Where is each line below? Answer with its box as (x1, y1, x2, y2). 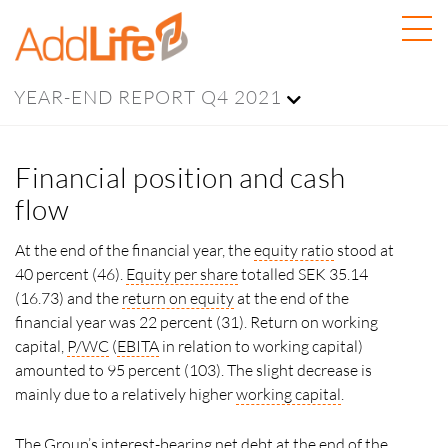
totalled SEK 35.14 (238, 264, 368, 284)
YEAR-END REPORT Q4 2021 (14, 85, 282, 109)
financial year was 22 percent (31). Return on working (15, 312, 378, 332)
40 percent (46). (15, 264, 126, 284)
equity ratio (254, 240, 334, 260)
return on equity (122, 288, 234, 308)
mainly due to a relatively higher (15, 384, 236, 404)
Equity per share (126, 264, 238, 284)
